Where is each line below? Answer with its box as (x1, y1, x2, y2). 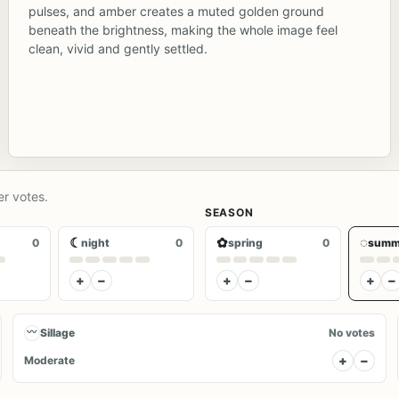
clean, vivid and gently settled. (28, 40, 208, 56)
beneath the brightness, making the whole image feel (28, 21, 338, 37)
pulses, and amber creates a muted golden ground (28, 3, 324, 19)
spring (228, 235, 263, 249)
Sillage (39, 326, 75, 339)
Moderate (23, 354, 75, 367)
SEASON (205, 205, 254, 219)
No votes (329, 326, 376, 339)
